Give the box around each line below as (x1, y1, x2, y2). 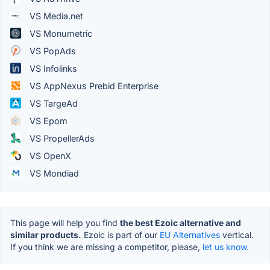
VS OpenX (27, 150, 71, 161)
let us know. (202, 241, 249, 252)
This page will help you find (10, 217, 120, 228)
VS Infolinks (27, 63, 77, 74)
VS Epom (27, 115, 67, 126)
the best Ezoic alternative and (120, 217, 241, 228)
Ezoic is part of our (81, 229, 160, 240)
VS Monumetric (27, 28, 92, 39)
